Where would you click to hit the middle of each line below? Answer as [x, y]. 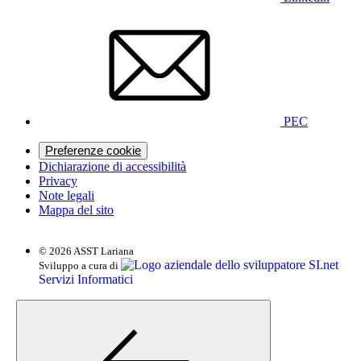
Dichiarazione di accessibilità [112, 166]
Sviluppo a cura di [80, 265]
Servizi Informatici [86, 279]
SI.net [324, 264]
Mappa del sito [76, 210]
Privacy [58, 180]
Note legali [66, 195]
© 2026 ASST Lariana [86, 251]
